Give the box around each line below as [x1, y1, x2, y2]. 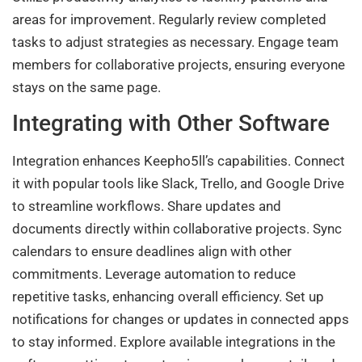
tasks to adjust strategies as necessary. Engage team [12, 33, 339, 50]
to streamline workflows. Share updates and [12, 198, 281, 215]
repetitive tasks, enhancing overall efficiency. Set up [12, 288, 324, 305]
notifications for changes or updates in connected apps [12, 311, 349, 328]
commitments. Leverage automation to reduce [12, 266, 296, 283]
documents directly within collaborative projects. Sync [12, 221, 342, 238]
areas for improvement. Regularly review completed [12, 11, 326, 27]
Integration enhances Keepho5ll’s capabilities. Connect [12, 153, 345, 170]
